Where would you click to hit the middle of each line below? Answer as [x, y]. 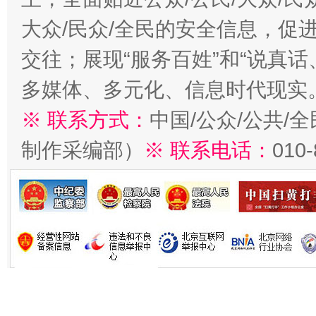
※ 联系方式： [85, 120]
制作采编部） [83, 150]
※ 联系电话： [208, 150]
